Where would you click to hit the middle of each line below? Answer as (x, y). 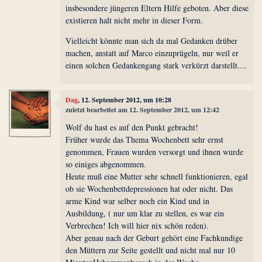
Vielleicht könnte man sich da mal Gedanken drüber (152, 41)
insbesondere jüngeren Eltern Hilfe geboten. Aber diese (157, 8)
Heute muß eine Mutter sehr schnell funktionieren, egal (157, 176)
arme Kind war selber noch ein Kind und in (138, 201)
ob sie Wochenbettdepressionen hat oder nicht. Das (149, 188)
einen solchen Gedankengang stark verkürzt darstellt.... (156, 65)
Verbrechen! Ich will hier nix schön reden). (137, 225)
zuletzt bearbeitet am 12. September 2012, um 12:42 (143, 110)
